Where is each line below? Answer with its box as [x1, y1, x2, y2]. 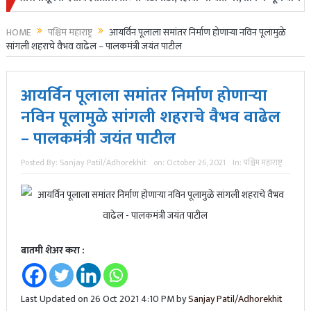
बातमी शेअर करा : [20, 242, 85, 259]
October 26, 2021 [166, 155, 226, 170]
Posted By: [20, 155, 60, 170]
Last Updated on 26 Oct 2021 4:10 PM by [20, 291, 188, 308]
